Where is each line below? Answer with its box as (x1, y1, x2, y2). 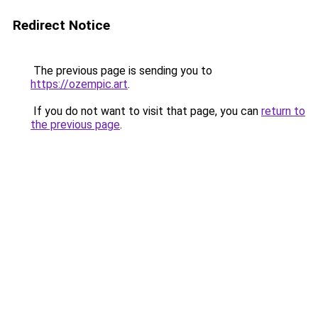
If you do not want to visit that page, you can (31, 104, 261, 118)
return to (261, 104, 305, 118)
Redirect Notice (13, 17, 110, 33)
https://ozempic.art (31, 77, 128, 91)
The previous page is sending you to (31, 64, 212, 77)
